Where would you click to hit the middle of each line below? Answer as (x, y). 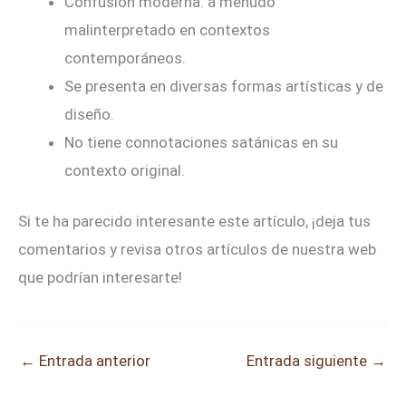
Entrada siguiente (309, 360)
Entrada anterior (93, 360)
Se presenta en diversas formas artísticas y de (224, 86)
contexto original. (125, 170)
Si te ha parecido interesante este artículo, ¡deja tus (194, 221)
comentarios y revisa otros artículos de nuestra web (197, 249)
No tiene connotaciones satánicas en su (201, 142)
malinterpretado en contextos (167, 29)
